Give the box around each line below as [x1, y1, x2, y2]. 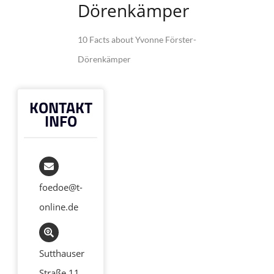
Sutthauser [39, 247, 84, 260]
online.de [39, 201, 78, 213]
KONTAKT [29, 96, 92, 120]
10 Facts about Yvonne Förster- [78, 34, 196, 45]
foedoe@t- [39, 181, 83, 194]
